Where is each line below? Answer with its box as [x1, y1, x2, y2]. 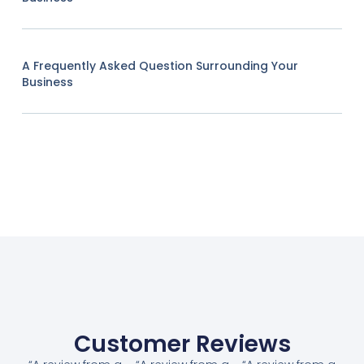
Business [21, 73, 73, 90]
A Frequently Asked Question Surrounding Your [21, 57, 298, 74]
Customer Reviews [73, 328, 291, 361]
